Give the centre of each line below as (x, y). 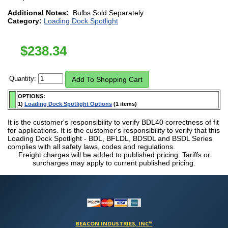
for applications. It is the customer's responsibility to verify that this (114, 130)
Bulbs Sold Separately (108, 12)
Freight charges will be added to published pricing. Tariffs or (114, 154)
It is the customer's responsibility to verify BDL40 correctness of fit (113, 122)
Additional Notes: (38, 12)
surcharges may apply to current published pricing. (114, 163)
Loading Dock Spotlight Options (68, 104)
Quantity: (24, 79)
